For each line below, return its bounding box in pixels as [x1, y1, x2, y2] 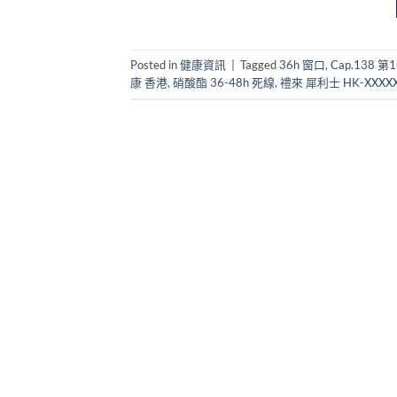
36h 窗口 [279, 57, 325, 72]
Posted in [130, 57, 180, 72]
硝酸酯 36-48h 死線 [173, 74, 275, 90]
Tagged [240, 57, 279, 72]
